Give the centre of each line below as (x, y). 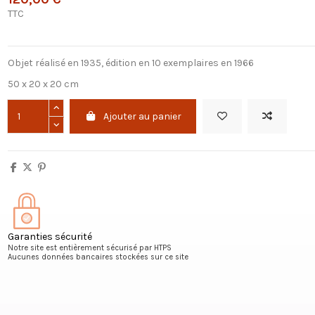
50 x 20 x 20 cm (43, 84)
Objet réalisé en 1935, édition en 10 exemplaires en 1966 (130, 63)
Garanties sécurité (50, 236)
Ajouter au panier (143, 117)
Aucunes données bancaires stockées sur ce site (98, 257)
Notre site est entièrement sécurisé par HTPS (89, 247)
